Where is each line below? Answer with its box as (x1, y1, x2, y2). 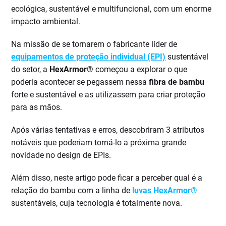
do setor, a (11, 65, 50, 75)
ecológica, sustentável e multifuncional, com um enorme (11, 4, 212, 14)
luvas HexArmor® (132, 186, 198, 196)
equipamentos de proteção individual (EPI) (11, 52, 166, 62)
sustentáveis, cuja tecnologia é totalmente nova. (11, 198, 183, 208)
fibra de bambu (149, 77, 205, 87)
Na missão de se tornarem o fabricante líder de (11, 39, 178, 49)
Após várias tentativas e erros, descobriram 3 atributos (11, 125, 205, 135)
